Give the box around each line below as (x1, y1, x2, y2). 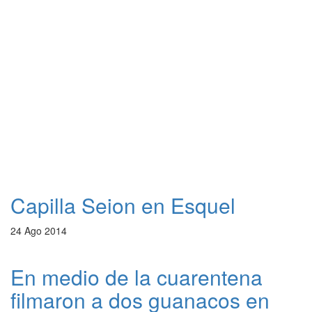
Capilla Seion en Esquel (10, 190, 235, 221)
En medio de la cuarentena (10, 262, 263, 292)
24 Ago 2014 (10, 224, 67, 238)
